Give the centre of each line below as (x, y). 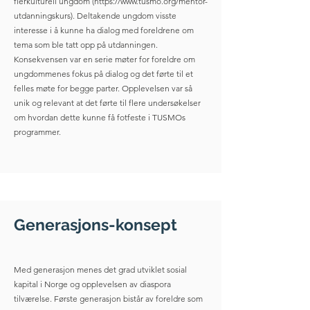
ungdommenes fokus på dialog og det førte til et (103, 74)
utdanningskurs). (44, 16)
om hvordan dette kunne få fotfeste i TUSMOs (100, 117)
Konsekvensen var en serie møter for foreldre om (104, 59)
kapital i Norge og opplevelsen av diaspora (92, 284)
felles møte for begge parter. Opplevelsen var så (103, 88)
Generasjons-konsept (95, 225)
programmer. (37, 132)
